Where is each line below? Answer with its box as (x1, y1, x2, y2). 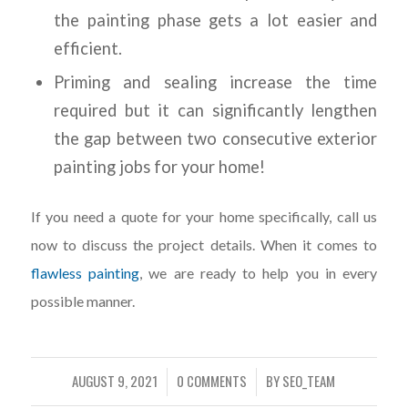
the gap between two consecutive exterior (53, 128, 378, 149)
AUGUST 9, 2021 (72, 370, 158, 391)
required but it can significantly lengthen (53, 100, 378, 121)
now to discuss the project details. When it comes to (30, 236, 378, 254)
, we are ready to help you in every (138, 264, 378, 282)
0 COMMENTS (177, 370, 248, 391)
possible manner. (30, 292, 135, 311)
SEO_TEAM (282, 370, 336, 391)
